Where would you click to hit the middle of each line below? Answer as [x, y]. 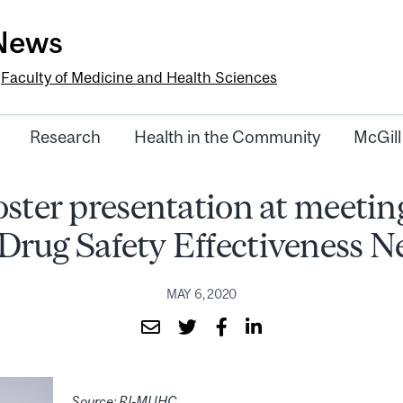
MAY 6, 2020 [201, 294]
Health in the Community [227, 137]
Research [65, 137]
